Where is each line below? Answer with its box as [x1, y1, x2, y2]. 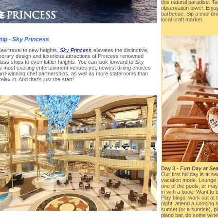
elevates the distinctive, [92, 47, 148, 53]
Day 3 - [161, 165, 180, 172]
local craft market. [161, 17, 203, 23]
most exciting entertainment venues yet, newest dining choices [2, 64, 151, 71]
